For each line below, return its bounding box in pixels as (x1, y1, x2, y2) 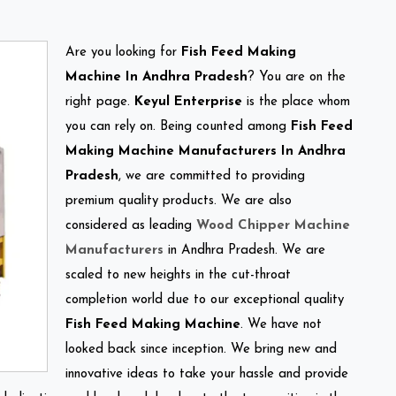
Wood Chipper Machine (196, 218, 350, 232)
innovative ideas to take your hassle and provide (65, 367, 348, 381)
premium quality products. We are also (65, 194, 292, 208)
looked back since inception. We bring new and (65, 342, 337, 356)
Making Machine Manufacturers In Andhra (65, 144, 346, 158)
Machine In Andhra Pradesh (65, 70, 247, 84)
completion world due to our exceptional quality (65, 293, 344, 307)
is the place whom (242, 95, 350, 109)
